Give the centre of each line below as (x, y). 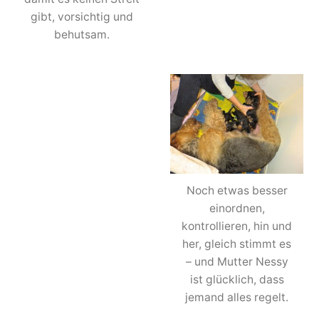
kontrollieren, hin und (237, 226)
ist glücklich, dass (237, 279)
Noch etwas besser (237, 190)
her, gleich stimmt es (237, 244)
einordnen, (237, 208)
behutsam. (82, 34)
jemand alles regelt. (237, 297)
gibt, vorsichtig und (82, 16)
